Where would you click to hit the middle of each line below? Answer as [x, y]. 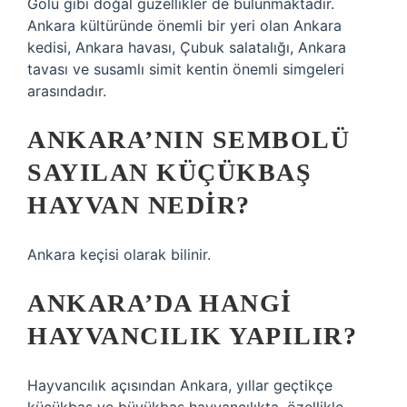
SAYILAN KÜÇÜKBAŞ [169, 172]
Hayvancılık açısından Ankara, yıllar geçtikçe [180, 385]
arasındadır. [67, 91]
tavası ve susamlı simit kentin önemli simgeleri [186, 69]
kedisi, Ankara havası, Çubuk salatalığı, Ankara [187, 47]
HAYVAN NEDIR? [139, 205]
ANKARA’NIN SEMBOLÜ [189, 139]
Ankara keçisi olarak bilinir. [119, 254]
